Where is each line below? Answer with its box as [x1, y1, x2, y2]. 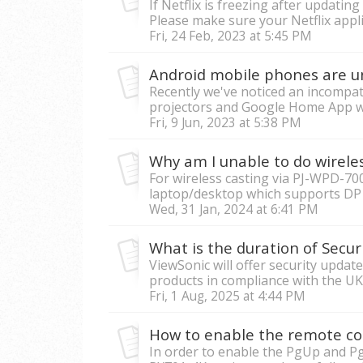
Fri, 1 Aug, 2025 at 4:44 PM [149, 288, 305, 305]
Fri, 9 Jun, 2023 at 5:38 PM [149, 114, 301, 132]
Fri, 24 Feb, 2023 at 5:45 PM [149, 28, 312, 45]
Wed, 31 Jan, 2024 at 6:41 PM [149, 201, 318, 219]
